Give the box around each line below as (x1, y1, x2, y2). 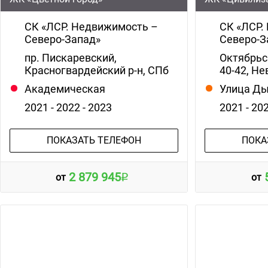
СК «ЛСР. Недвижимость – (25, 20, 158, 33)
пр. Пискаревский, (25, 51, 117, 64)
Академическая (25, 82, 105, 95)
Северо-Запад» (25, 32, 100, 45)
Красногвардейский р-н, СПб (25, 63, 169, 77)
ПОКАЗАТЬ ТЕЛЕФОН (46, 134, 141, 146)
